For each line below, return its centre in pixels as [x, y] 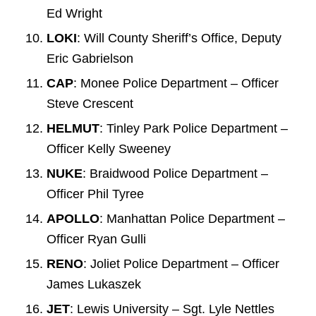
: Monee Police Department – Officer [176, 83]
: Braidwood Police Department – [175, 173]
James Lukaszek [93, 284]
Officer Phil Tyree [95, 194]
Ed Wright [74, 13]
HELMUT [73, 128]
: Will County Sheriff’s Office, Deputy [179, 38]
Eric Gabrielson [90, 58]
